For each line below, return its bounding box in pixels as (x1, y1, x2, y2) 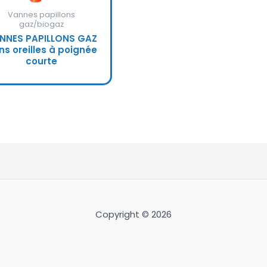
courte (26, 55, 58, 68)
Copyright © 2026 (95, 208, 172, 221)
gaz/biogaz (19, 19, 64, 30)
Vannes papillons (8, 10, 76, 20)
